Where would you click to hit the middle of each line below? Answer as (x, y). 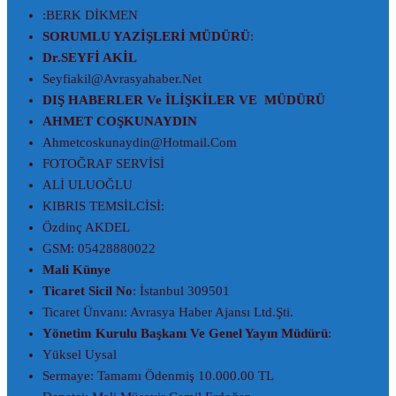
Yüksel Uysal (80, 354)
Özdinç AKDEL (86, 227)
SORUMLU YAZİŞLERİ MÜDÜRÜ (146, 36)
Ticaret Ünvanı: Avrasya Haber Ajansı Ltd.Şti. (168, 312)
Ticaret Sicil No (88, 290)
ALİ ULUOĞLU (88, 184)
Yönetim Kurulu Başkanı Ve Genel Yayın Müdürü (185, 333)
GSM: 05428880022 (99, 248)
